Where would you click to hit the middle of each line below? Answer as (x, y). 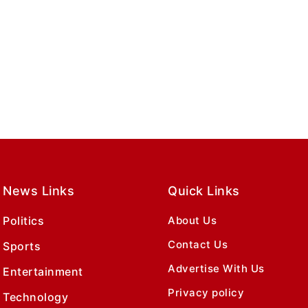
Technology (35, 297)
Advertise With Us (216, 269)
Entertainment (43, 272)
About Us (192, 221)
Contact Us (198, 245)
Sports (22, 246)
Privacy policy (206, 293)
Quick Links (204, 191)
